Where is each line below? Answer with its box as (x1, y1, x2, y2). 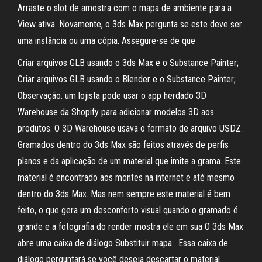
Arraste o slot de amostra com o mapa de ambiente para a (18, 2, 232, 13)
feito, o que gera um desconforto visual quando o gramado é (18, 205, 238, 216)
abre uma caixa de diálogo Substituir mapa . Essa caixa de (18, 237, 228, 249)
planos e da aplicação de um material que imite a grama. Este (18, 156, 241, 167)
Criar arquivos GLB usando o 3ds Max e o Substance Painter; (18, 57, 239, 68)
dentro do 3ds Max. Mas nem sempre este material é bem (18, 188, 230, 199)
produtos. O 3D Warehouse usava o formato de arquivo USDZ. (18, 123, 243, 134)
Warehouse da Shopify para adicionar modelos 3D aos (18, 106, 214, 118)
